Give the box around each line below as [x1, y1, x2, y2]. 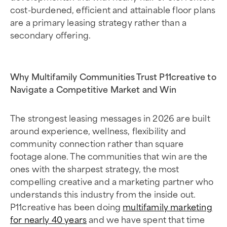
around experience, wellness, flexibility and [10, 124, 186, 137]
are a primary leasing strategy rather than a [10, 15, 187, 28]
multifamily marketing [123, 200, 212, 213]
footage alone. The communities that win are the [10, 149, 208, 162]
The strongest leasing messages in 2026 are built [10, 111, 210, 124]
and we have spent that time [87, 212, 205, 225]
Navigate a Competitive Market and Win [10, 82, 187, 95]
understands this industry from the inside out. [10, 187, 196, 200]
